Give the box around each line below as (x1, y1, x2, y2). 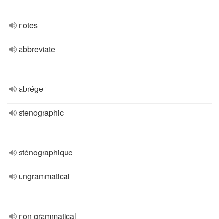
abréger (19, 83, 45, 94)
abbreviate (19, 44, 55, 55)
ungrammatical (19, 171, 70, 182)
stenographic (19, 107, 64, 118)
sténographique (19, 147, 73, 158)
